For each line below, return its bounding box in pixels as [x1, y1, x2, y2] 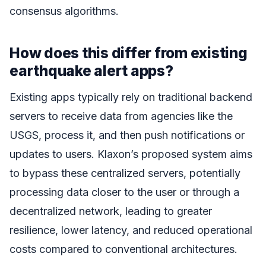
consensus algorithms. [9, 4, 119, 17]
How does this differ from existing [9, 43, 248, 62]
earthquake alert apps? [9, 61, 173, 80]
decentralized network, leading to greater [9, 205, 212, 218]
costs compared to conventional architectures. [9, 243, 237, 256]
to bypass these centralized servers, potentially [9, 167, 240, 180]
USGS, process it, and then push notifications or [9, 129, 245, 142]
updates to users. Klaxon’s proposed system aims [9, 148, 252, 161]
